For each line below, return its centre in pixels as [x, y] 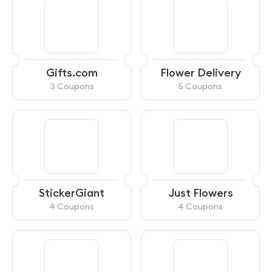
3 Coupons [72, 86]
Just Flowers [200, 193]
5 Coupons [200, 86]
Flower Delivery [200, 73]
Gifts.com [72, 73]
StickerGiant [72, 193]
